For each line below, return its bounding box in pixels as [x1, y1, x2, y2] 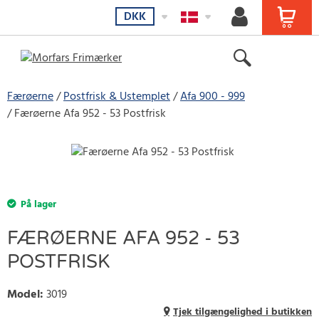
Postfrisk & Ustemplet [63, 88, 170, 106]
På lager [21, 197, 56, 213]
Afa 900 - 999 [180, 88, 245, 106]
